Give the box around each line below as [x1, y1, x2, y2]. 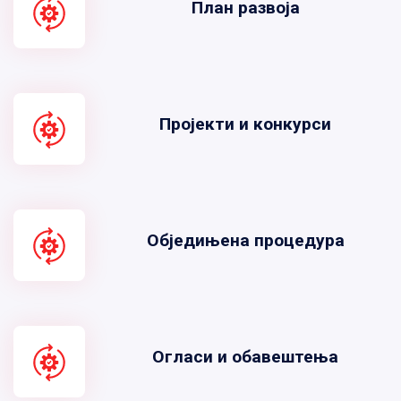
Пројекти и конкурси [159, 114, 331, 134]
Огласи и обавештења [152, 346, 338, 367]
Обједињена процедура [146, 230, 345, 251]
